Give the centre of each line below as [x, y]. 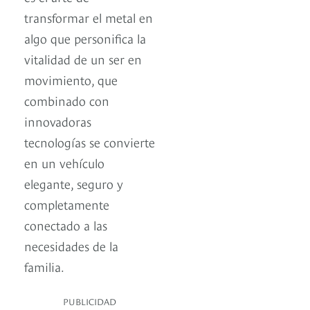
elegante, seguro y [74, 183]
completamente [67, 204]
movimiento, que [71, 80]
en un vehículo [64, 163]
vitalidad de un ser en [83, 59]
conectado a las [66, 225]
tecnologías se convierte [90, 142]
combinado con [67, 100]
